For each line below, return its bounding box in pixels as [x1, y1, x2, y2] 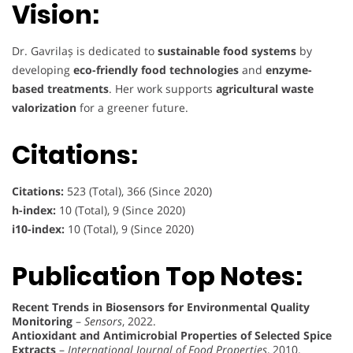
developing [12, 62, 73, 78]
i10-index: [12, 221, 65, 237]
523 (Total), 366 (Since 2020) [64, 184, 212, 199]
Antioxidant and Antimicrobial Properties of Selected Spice [12, 327, 332, 343]
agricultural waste [216, 81, 314, 97]
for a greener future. [76, 100, 188, 116]
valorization [12, 100, 76, 116]
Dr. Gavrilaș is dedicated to [12, 43, 158, 59]
